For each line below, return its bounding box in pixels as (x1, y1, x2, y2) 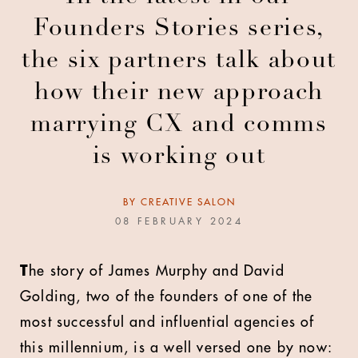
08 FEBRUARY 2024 (114, 217, 244, 226)
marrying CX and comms (30, 113, 328, 137)
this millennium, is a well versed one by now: (20, 340, 332, 355)
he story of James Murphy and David (29, 264, 285, 278)
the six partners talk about (21, 50, 337, 74)
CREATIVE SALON (140, 197, 236, 207)
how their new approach (34, 82, 324, 105)
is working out (92, 145, 266, 169)
